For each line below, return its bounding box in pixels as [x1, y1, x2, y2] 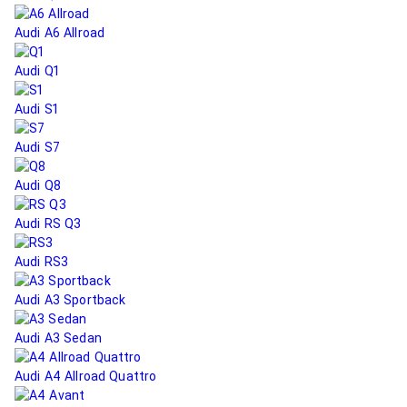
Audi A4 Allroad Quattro [15, 369, 157, 383]
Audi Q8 [15, 178, 61, 193]
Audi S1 [15, 102, 58, 116]
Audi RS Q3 [15, 216, 82, 231]
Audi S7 [15, 140, 60, 154]
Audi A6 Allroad [15, 25, 105, 40]
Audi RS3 [15, 254, 69, 269]
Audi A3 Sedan [15, 331, 102, 345]
